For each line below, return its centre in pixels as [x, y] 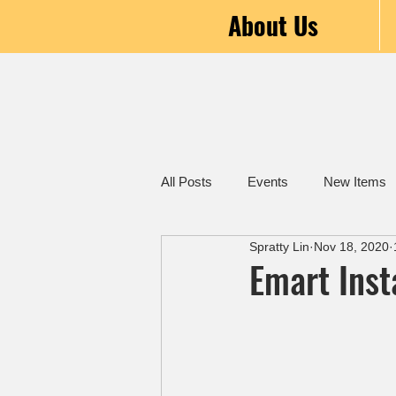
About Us [273, 25]
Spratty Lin [279, 246]
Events [268, 182]
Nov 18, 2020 [351, 246]
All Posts [187, 182]
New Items [355, 182]
